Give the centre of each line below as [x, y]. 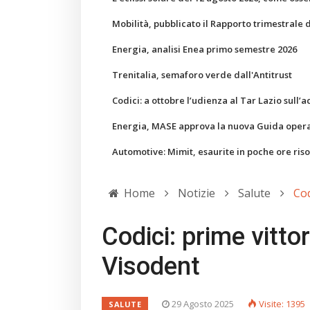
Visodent [151, 266]
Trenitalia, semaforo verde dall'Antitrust [202, 75]
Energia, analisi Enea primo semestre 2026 [204, 49]
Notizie [197, 193]
